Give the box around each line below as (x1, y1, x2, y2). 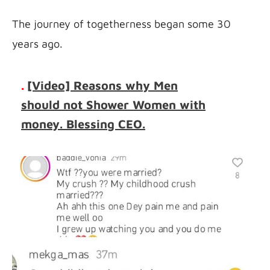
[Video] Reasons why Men (27, 78, 178, 92)
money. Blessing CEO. (21, 116, 145, 131)
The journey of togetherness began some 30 (12, 17, 231, 30)
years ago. (12, 37, 63, 50)
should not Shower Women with (21, 97, 206, 111)
